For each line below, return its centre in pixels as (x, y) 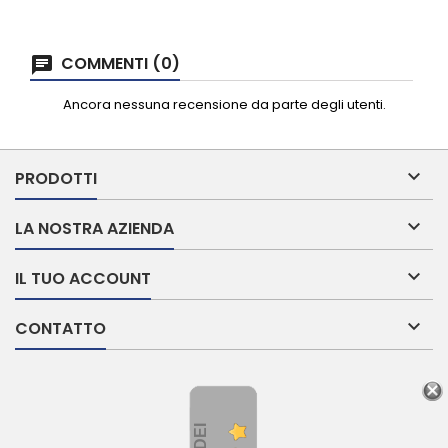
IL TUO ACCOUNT (83, 278)
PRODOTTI (56, 178)
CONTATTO (60, 328)
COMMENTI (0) (118, 63)
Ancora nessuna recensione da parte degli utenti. (224, 104)
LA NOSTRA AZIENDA (94, 228)
